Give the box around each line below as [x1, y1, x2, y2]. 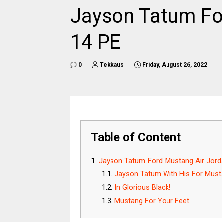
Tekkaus [100, 61, 124, 69]
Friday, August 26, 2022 [142, 61, 207, 69]
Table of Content [91, 130, 181, 145]
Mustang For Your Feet [114, 197, 189, 206]
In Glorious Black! [114, 183, 170, 192]
